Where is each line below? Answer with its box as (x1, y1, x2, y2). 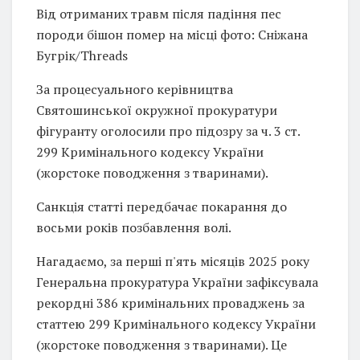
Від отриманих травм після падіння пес (36, 4, 281, 22)
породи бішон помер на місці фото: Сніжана (36, 25, 308, 43)
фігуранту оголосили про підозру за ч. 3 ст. (36, 121, 300, 140)
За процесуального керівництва (36, 80, 233, 98)
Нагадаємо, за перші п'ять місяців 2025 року (36, 252, 309, 270)
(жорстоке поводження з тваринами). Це (36, 335, 287, 354)
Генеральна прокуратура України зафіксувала (36, 272, 318, 291)
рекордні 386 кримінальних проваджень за (36, 293, 305, 312)
